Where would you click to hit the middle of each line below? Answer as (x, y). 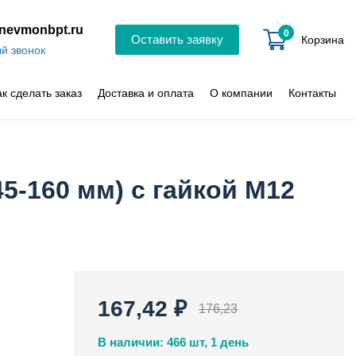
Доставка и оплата (146, 93)
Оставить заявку (177, 39)
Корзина (323, 39)
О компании (241, 93)
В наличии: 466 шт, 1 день (173, 342)
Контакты (312, 93)
